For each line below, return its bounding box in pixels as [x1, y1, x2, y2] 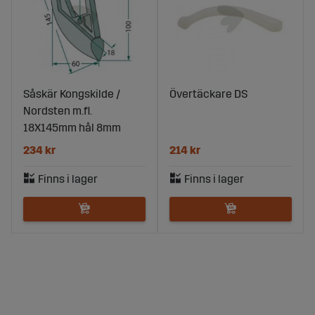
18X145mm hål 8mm [23, 121, 121, 135]
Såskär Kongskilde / [23, 87, 120, 101]
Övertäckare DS [169, 87, 247, 101]
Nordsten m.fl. [23, 104, 91, 118]
